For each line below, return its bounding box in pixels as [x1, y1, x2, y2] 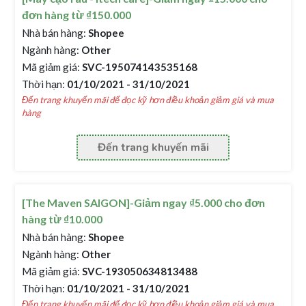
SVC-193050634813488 [80, 265, 198, 277]
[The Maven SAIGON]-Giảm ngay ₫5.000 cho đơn [22, 196, 266, 209]
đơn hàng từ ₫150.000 [22, 8, 132, 21]
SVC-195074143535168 [80, 61, 198, 73]
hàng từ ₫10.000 [22, 212, 103, 225]
